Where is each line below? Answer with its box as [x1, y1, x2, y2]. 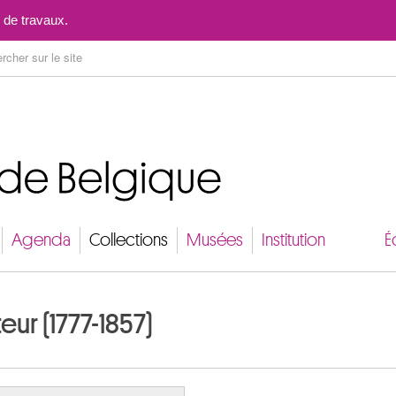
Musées [187, 231, 243, 249]
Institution [262, 231, 325, 249]
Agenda [11, 231, 71, 249]
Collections [89, 231, 168, 249]
